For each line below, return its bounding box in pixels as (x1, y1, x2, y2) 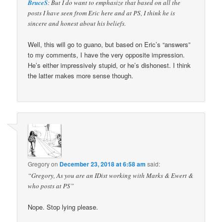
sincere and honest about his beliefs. (28, 18, 126, 28)
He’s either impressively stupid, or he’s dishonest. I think (28, 60, 191, 70)
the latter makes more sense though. (28, 71, 134, 81)
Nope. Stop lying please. (28, 202, 99, 212)
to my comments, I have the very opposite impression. (28, 50, 185, 60)
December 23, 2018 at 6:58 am (59, 159, 146, 168)
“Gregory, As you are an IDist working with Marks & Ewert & (28, 170, 194, 180)
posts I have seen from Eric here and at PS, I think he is (28, 8, 175, 17)
